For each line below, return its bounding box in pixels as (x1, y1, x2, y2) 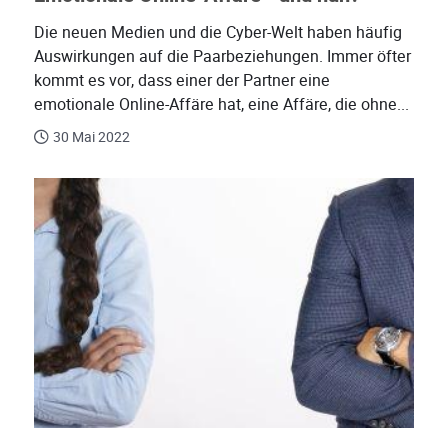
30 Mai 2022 (53, 127, 130, 148)
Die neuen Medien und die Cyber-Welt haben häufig (34, 21, 402, 45)
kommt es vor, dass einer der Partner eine (34, 69, 330, 93)
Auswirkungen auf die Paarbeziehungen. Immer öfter (34, 45, 411, 69)
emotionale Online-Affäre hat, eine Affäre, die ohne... (34, 93, 409, 117)
